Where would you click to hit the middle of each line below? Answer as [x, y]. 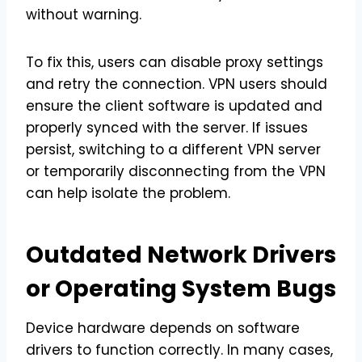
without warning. [86, 14]
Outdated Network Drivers [181, 255]
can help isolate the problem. [128, 193]
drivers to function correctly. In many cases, [179, 349]
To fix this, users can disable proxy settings [175, 62]
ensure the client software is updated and [174, 105]
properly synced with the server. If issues [167, 127]
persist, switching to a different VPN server [173, 149]
